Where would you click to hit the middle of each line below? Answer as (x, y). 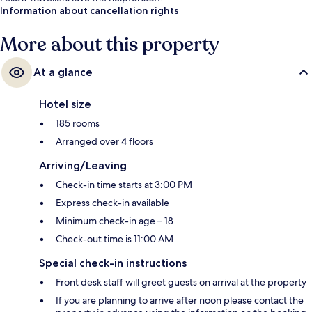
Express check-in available (112, 203)
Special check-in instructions (113, 263)
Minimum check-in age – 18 (115, 221)
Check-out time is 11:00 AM (115, 239)
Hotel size (65, 104)
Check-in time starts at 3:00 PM (124, 185)
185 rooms (78, 124)
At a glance (63, 72)
